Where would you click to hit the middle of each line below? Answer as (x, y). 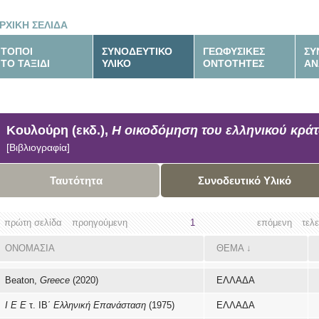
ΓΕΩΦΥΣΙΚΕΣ (234, 51)
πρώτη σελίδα (33, 223)
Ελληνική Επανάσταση (100, 305)
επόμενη (274, 223)
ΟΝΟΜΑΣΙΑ (30, 248)
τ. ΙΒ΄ (40, 305)
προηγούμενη (100, 223)
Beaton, (22, 280)
